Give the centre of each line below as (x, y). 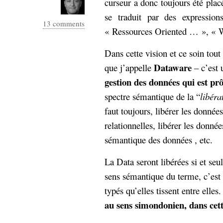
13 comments (64, 23)
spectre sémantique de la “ (152, 96)
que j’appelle (129, 67)
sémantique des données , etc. (159, 140)
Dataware (173, 67)
